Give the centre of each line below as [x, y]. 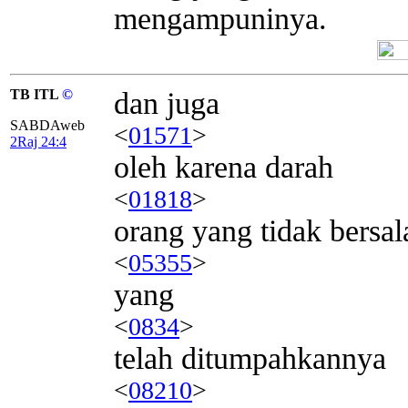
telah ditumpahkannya [250, 358]
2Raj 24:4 [38, 141]
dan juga [167, 103]
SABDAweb [47, 125]
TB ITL [36, 94]
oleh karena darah [224, 167]
